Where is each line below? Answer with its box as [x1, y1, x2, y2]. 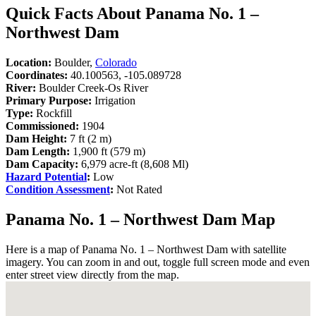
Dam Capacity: [6, 157, 81, 170]
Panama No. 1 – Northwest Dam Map [6, 209, 275, 229]
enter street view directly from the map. [6, 268, 179, 281]
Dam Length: [6, 145, 70, 157]
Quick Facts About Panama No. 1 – [6, 4, 259, 23]
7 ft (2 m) [67, 132, 111, 145]
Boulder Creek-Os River [36, 81, 148, 94]
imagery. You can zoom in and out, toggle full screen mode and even [6, 255, 310, 268]
